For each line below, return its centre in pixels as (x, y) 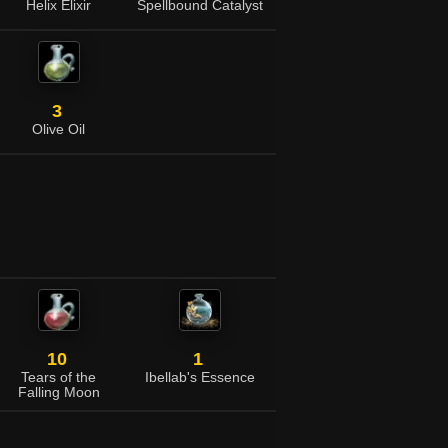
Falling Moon (58, 392)
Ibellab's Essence (199, 377)
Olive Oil (58, 129)
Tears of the (58, 377)
